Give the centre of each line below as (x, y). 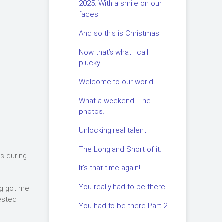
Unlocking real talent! (113, 130)
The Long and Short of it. (120, 149)
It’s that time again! (109, 168)
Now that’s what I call (113, 52)
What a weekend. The (114, 101)
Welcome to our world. (116, 82)
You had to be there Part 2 (123, 206)
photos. (91, 111)
